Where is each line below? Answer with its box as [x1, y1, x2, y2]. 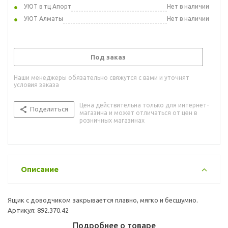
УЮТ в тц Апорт [24, 3, 71, 10]
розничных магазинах [79, 117, 145, 124]
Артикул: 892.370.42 [8, 206, 69, 214]
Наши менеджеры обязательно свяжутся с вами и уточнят [14, 74, 189, 81]
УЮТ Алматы [24, 15, 63, 22]
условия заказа [14, 81, 59, 88]
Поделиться [30, 105, 68, 112]
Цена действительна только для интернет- [79, 101, 209, 108]
